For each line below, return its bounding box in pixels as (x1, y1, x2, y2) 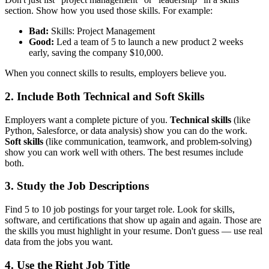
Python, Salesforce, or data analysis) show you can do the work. (5, 125, 247, 136)
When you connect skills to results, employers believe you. (5, 68, 226, 79)
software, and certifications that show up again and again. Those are (5, 215, 261, 226)
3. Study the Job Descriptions (5, 180, 149, 193)
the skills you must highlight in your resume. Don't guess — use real (5, 226, 262, 237)
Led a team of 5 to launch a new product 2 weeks (54, 37, 243, 47)
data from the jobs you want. (5, 237, 113, 247)
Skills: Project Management (49, 26, 155, 37)
